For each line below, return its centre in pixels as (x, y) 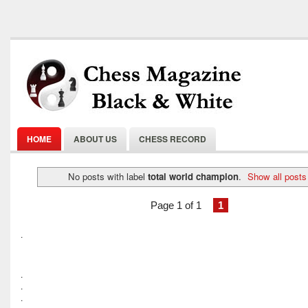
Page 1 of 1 (176, 205)
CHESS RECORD (173, 139)
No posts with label (108, 176)
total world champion (193, 176)
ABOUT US (95, 139)
